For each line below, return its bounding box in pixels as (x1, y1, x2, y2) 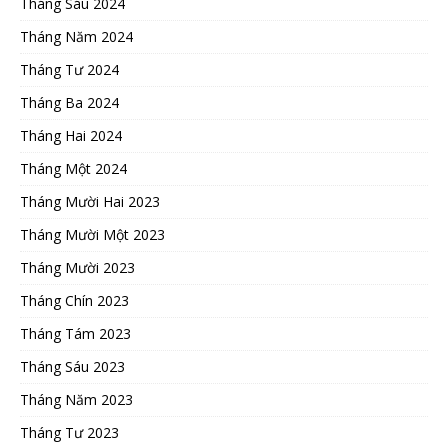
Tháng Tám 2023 (20, 323, 131, 343)
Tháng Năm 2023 (20, 389, 133, 409)
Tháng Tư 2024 (20, 59, 119, 79)
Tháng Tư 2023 (20, 422, 119, 442)
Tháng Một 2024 (20, 158, 127, 178)
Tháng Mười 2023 (20, 257, 135, 277)
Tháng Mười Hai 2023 (20, 191, 160, 211)
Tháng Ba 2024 (20, 92, 119, 112)
